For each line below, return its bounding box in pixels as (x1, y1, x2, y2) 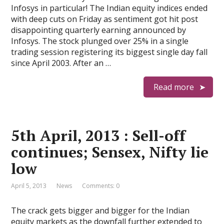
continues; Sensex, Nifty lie (11, 142, 209, 162)
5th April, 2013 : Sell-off (11, 125, 186, 145)
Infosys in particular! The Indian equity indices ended (11, 2, 208, 13)
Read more (153, 81, 194, 92)
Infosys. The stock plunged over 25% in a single (11, 35, 189, 46)
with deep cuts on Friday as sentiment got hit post (11, 13, 198, 24)
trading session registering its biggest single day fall (11, 46, 208, 57)
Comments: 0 (82, 181, 120, 190)
